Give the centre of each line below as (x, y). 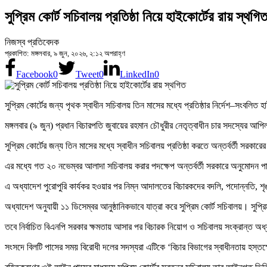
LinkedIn (137, 74)
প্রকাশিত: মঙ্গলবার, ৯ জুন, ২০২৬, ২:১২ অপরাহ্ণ (65, 53)
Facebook (34, 74)
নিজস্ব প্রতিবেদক (32, 42)
